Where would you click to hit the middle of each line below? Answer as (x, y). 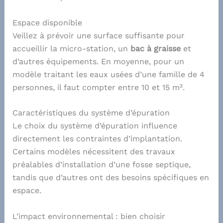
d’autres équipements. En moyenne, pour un (98, 61)
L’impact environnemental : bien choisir (89, 216)
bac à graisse (155, 48)
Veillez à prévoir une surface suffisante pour (98, 35)
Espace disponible (47, 22)
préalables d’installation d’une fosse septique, (101, 165)
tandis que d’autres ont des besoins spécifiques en (111, 178)
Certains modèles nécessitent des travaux (94, 152)
